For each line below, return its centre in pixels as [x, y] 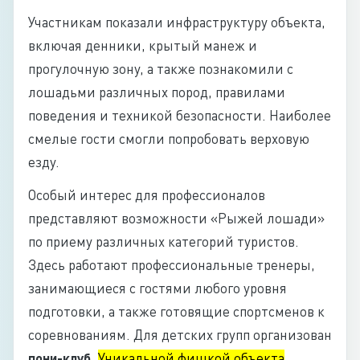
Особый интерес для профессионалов [147, 195]
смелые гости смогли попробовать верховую [169, 139]
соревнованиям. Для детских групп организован [180, 335]
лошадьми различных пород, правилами [157, 92]
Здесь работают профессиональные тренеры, [172, 265]
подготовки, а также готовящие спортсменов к [176, 311]
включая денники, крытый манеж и [143, 45]
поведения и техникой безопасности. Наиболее [180, 115]
